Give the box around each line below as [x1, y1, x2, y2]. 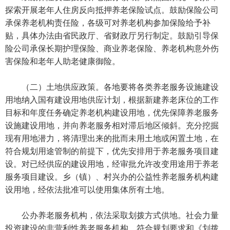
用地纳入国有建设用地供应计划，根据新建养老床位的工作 [5, 94, 219, 105]
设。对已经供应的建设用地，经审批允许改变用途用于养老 [5, 158, 219, 169]
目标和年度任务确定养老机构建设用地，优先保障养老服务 [5, 107, 219, 118]
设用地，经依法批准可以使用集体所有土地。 [5, 184, 169, 195]
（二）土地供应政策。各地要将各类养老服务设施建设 [5, 81, 219, 92]
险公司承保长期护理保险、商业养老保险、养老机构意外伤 [5, 43, 219, 54]
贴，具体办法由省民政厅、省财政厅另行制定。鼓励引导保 [5, 30, 219, 41]
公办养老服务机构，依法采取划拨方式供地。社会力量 [5, 209, 219, 221]
